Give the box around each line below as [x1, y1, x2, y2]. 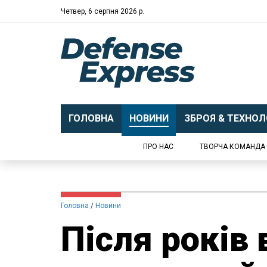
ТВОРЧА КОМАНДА [200, 142, 265, 151]
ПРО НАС [143, 142, 173, 151]
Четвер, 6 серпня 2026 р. [61, 7, 144, 15]
